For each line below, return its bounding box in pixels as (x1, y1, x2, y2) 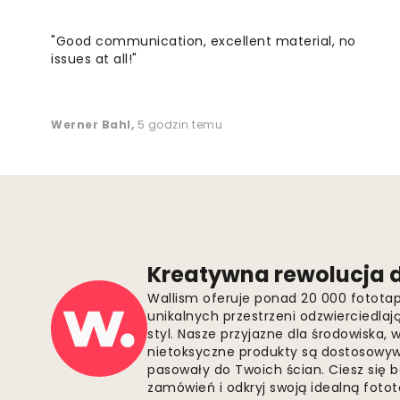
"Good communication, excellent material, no (51, 31, 356, 50)
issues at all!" (51, 49, 137, 68)
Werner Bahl (51, 116, 131, 132)
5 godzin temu (137, 116, 222, 132)
